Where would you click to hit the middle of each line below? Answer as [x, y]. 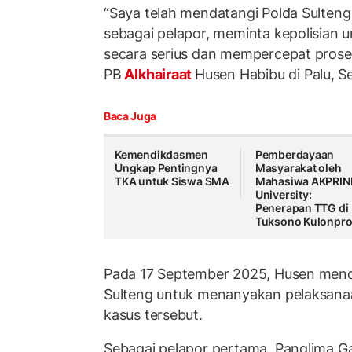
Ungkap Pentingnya [166, 168]
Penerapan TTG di [302, 208]
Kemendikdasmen [162, 155]
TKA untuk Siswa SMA [172, 181]
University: [283, 195]
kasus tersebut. [153, 314]
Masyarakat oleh [298, 168]
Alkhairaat [158, 74]
